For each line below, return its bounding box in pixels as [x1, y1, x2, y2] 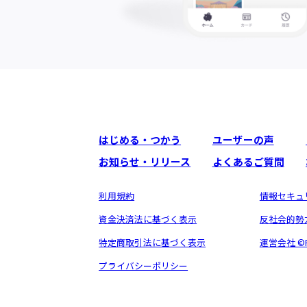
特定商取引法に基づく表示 [99, 235, 206, 249]
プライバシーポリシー [99, 258, 188, 272]
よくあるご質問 [212, 154, 284, 169]
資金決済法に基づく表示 [99, 212, 197, 226]
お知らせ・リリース [99, 154, 191, 169]
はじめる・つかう [99, 132, 182, 147]
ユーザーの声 [212, 132, 274, 147]
